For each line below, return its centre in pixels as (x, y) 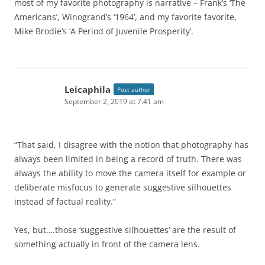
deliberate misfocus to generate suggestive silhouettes (123, 188)
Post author (134, 90)
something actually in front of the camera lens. (107, 244)
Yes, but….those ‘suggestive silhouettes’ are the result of (125, 230)
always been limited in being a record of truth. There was (128, 159)
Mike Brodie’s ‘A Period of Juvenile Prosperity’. (104, 31)
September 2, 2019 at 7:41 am (114, 102)
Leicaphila (88, 90)
